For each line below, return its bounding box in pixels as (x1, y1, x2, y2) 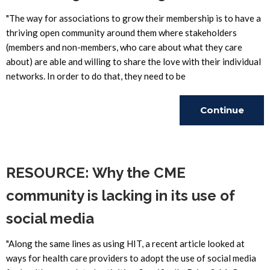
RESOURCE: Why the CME (6, 164, 186, 181)
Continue (199, 104, 244, 116)
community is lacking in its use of (6, 187, 235, 204)
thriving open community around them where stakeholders (6, 27, 237, 38)
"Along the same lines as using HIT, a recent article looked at (6, 238, 245, 249)
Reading (201, 134, 242, 146)
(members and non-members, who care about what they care (6, 42, 242, 52)
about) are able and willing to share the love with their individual (6, 56, 261, 67)
